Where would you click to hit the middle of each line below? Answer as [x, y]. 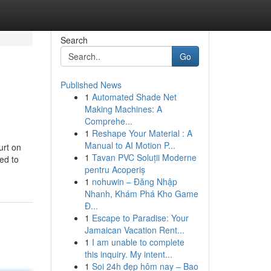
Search [74, 40]
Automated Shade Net [134, 97]
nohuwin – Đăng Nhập [134, 181]
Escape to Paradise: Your [140, 218]
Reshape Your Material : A [142, 133]
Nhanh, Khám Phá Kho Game [141, 194]
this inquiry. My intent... [128, 254]
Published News [91, 85]
